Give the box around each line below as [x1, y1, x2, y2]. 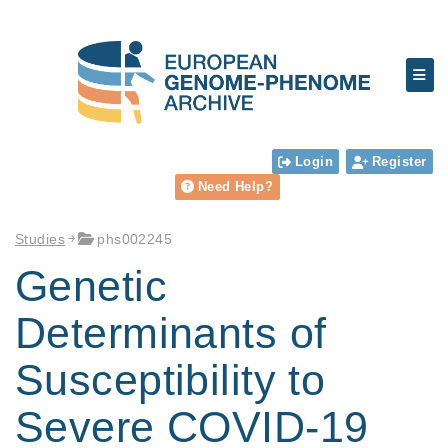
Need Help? [197, 179, 274, 195]
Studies [15, 230, 66, 247]
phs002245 [97, 230, 173, 247]
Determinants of [15, 309, 327, 358]
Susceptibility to [15, 356, 326, 405]
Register [372, 153, 427, 169]
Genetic [15, 262, 168, 311]
